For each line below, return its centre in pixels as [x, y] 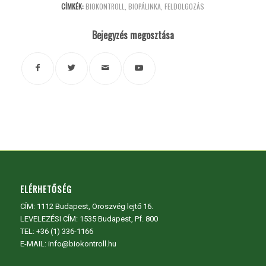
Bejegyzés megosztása [133, 35]
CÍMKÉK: [73, 7]
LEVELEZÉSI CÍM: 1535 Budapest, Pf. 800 [89, 219]
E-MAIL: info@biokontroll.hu [68, 244]
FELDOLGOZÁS [185, 7]
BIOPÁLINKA [145, 7]
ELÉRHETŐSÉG [46, 189]
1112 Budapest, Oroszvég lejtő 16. [95, 207]
